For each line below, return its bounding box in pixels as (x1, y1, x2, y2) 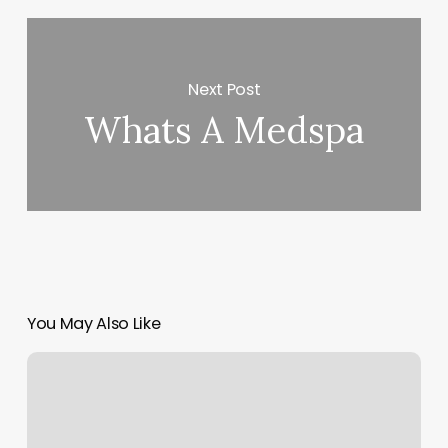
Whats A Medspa (84, 107, 365, 154)
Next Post (188, 77, 261, 101)
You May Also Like (26, 312, 161, 336)
